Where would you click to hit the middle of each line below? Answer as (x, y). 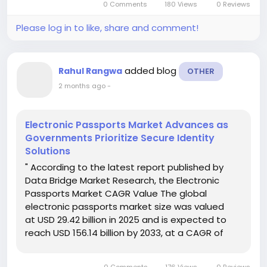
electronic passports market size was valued (125, 207)
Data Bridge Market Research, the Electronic (122, 181)
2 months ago (82, 86)
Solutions (48, 151)
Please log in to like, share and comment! (107, 28)
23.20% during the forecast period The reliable (126, 246)
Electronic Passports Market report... (104, 259)
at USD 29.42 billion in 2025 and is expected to (126, 220)
